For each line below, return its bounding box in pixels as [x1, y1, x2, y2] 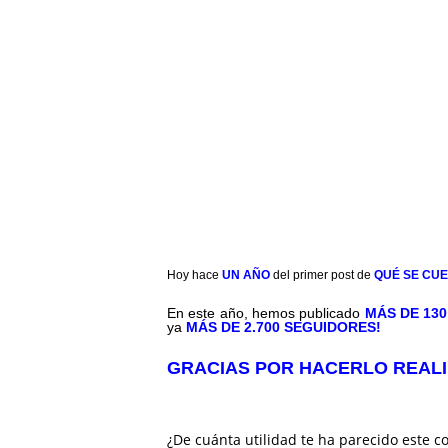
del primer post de [273, 268, 371, 283]
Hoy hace [167, 268, 219, 283]
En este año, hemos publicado [167, 305, 361, 322]
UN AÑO [222, 268, 270, 283]
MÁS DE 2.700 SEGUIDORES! [186, 319, 381, 336]
